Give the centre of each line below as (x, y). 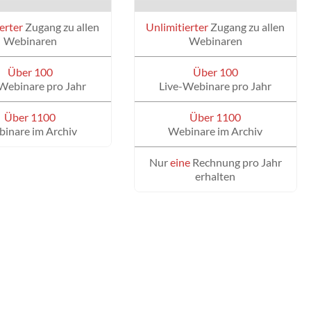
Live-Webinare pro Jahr (216, 86)
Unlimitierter (177, 27)
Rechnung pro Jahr (236, 162)
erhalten (216, 176)
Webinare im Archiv (216, 131)
